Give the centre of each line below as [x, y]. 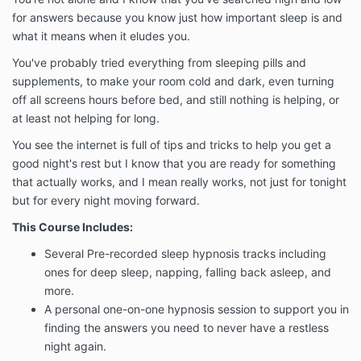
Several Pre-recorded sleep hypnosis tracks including [185, 254]
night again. [75, 346]
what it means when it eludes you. [103, 36]
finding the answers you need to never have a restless [187, 328]
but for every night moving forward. [108, 201]
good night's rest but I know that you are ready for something [174, 164]
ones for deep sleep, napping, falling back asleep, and [188, 272]
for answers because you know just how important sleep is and [177, 18]
